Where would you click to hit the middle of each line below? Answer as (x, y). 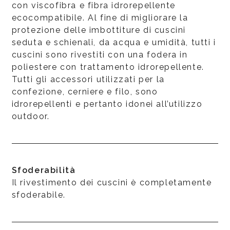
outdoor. (31, 116)
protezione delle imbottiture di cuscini (99, 30)
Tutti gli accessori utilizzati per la (88, 79)
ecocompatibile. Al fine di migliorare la (100, 17)
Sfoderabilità (44, 170)
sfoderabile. (39, 195)
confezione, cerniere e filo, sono (85, 91)
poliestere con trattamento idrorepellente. (108, 67)
